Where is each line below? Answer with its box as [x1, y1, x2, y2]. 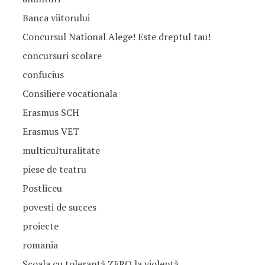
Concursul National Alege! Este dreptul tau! [22, 30, 211, 43]
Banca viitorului [22, 11, 90, 24]
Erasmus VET [22, 125, 79, 138]
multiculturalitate [22, 144, 100, 157]
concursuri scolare [22, 49, 102, 62]
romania [22, 238, 58, 251]
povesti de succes [22, 201, 96, 214]
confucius [22, 68, 64, 81]
